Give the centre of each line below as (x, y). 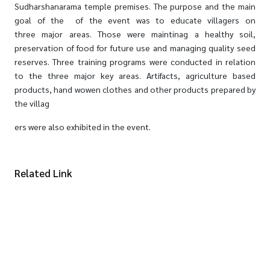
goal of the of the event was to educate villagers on (135, 20)
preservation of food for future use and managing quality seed (135, 48)
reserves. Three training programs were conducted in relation (135, 62)
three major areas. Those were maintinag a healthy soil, (135, 34)
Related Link (43, 173)
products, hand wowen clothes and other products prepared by (135, 89)
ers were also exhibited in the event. (83, 127)
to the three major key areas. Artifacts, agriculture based (135, 76)
